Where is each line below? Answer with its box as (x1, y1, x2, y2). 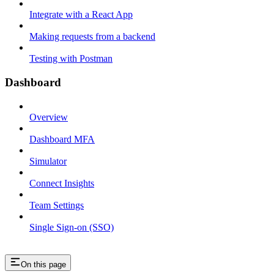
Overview (29, 111, 68, 122)
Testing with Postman (29, 53, 113, 64)
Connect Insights (29, 177, 94, 188)
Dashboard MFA (29, 133, 95, 144)
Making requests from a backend (29, 31, 155, 42)
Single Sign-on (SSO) (29, 221, 114, 232)
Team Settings (29, 199, 84, 210)
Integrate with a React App (29, 9, 133, 20)
